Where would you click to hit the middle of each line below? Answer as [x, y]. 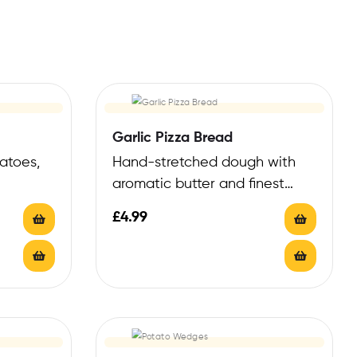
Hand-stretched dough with [204, 163]
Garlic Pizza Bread [172, 138]
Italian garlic [152, 206]
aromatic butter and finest [198, 184]
